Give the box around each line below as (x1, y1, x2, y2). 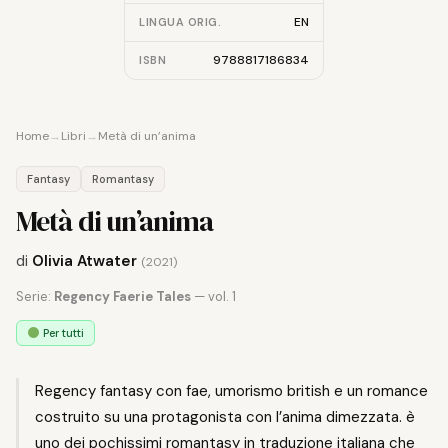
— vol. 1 (191, 287, 236, 305)
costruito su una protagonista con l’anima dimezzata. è (35, 406, 415, 427)
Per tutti (39, 325, 84, 340)
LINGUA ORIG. (139, 14, 221, 29)
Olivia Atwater (32, 250, 137, 271)
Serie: (16, 287, 54, 305)
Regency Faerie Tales (54, 287, 191, 305)
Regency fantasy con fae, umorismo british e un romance (35, 380, 428, 401)
